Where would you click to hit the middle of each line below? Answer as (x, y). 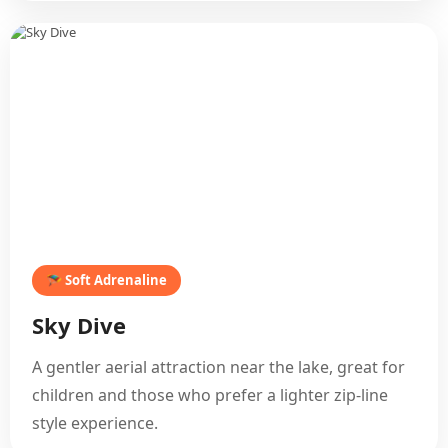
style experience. (95, 423)
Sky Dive (79, 325)
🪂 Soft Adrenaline (106, 280)
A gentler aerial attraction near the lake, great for (218, 367)
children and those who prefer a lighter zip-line (210, 395)
